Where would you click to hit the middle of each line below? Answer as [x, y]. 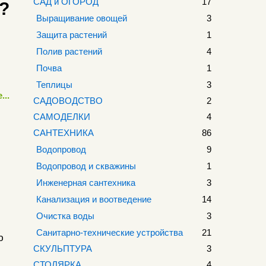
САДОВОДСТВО [68, 101]
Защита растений [72, 35]
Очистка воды [65, 216]
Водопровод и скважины [86, 166]
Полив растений [69, 51]
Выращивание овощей [82, 18]
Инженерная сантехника [86, 183]
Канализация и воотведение [94, 199]
